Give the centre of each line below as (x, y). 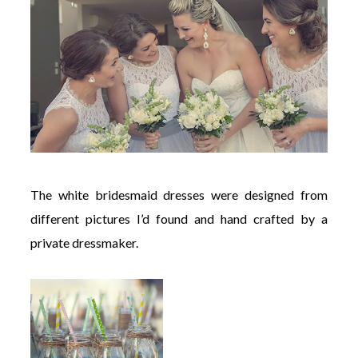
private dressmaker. (84, 243)
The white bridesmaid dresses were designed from (179, 195)
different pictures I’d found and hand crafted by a (179, 219)
